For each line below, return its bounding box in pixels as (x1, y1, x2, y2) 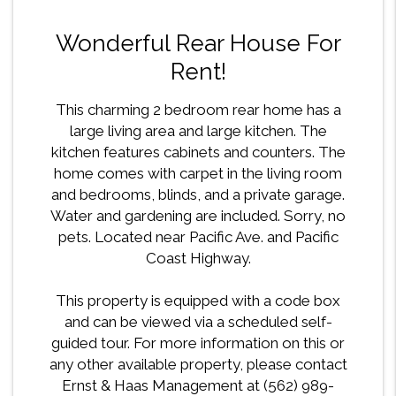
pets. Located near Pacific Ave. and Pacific (57, 228, 339, 247)
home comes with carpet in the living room (54, 164, 342, 183)
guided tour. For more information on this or (51, 334, 345, 353)
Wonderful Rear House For (55, 30, 341, 57)
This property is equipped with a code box (56, 292, 340, 310)
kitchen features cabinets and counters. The (50, 143, 346, 162)
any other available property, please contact (49, 355, 347, 374)
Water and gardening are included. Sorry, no (50, 207, 346, 225)
